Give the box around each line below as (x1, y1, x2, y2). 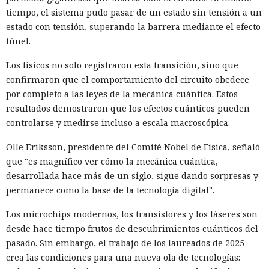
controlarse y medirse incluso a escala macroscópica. (6, 116, 230, 128)
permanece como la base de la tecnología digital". (6, 184, 214, 196)
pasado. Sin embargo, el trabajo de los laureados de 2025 (6, 237, 244, 249)
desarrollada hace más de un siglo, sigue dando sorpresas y (6, 169, 258, 181)
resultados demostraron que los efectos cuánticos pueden (6, 102, 250, 114)
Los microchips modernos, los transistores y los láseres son (6, 208, 258, 220)
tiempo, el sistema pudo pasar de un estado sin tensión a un (6, 6, 262, 18)
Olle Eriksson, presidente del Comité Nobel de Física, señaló (6, 141, 260, 153)
